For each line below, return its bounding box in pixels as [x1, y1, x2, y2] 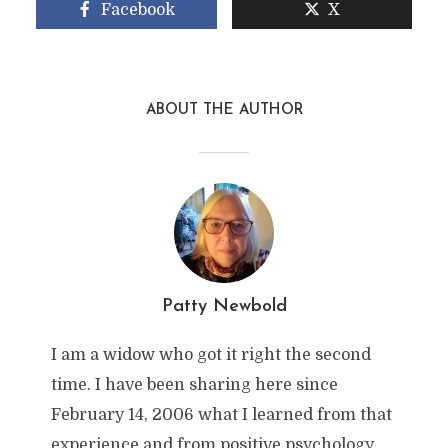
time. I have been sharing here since [50, 376, 338, 394]
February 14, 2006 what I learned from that [50, 406, 392, 424]
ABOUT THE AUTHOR [145, 103, 303, 118]
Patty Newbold [161, 297, 287, 316]
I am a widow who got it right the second [50, 346, 371, 364]
